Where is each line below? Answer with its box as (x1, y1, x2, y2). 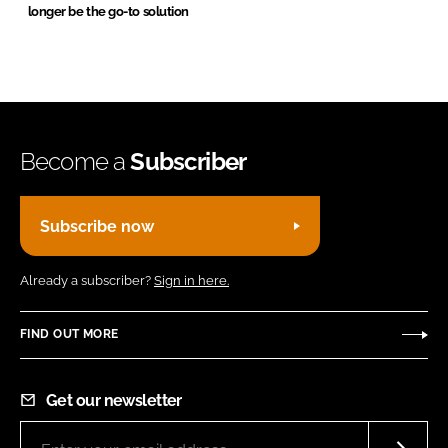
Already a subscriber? (20, 273, 154, 289)
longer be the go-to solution (27, 4, 189, 20)
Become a (20, 147, 131, 177)
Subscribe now (40, 216, 154, 236)
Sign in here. (154, 273, 229, 289)
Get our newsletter (46, 390, 182, 410)
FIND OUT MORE (20, 327, 119, 342)
